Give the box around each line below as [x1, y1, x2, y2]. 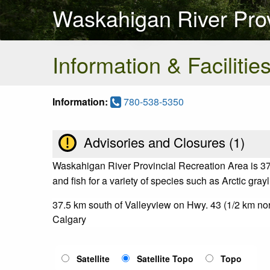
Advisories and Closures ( [80, 133, 233, 151]
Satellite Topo [137, 252, 193, 265]
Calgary [52, 212, 86, 226]
